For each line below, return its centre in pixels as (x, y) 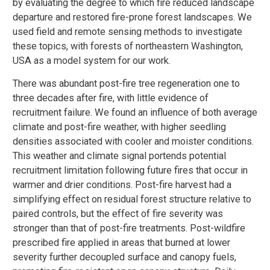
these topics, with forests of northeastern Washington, (128, 46)
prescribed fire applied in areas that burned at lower (121, 243)
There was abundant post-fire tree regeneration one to (126, 84)
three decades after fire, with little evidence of (111, 98)
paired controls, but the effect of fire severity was (118, 214)
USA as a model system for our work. (92, 61)
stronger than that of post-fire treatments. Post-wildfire (129, 228)
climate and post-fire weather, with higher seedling (119, 127)
